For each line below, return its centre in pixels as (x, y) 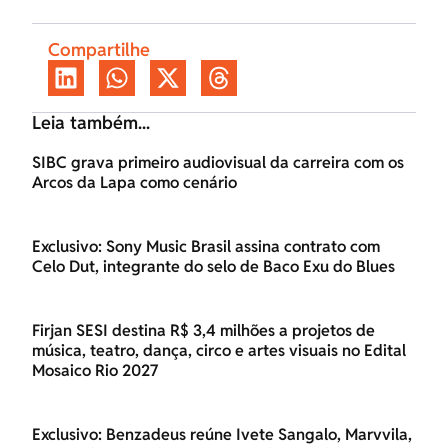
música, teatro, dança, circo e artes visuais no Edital (219, 351)
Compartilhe (99, 50)
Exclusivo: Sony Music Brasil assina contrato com (206, 247)
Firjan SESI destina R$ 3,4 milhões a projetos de (203, 331)
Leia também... (91, 123)
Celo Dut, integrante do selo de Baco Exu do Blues (213, 267)
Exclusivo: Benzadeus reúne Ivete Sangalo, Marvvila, (222, 435)
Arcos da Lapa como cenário (134, 183)
